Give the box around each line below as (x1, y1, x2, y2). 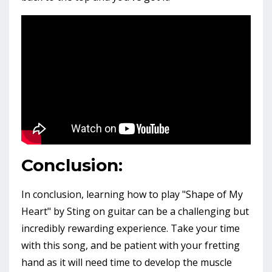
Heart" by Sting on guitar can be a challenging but (21, 204, 249, 218)
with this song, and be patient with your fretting (21, 238, 240, 252)
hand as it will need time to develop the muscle (21, 255, 232, 269)
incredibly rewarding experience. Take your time (21, 221, 240, 235)
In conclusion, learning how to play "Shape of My (21, 187, 243, 201)
